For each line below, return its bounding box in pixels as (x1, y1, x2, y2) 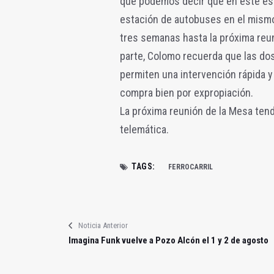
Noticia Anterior (78, 220, 128, 230)
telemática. (120, 122, 171, 136)
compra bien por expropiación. (120, 86, 253, 99)
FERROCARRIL (168, 162, 213, 171)
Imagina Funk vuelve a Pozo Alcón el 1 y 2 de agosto (68, 234, 268, 246)
